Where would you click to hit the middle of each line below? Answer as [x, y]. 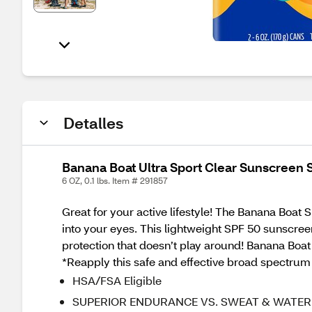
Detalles [93, 123]
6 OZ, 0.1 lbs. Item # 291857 [115, 181]
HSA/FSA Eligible [117, 280]
